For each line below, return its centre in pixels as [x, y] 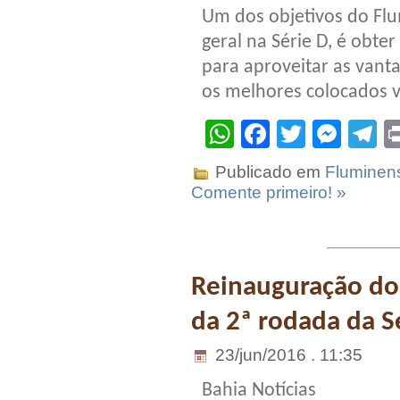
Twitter [348, 134]
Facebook [333, 134]
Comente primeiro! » [269, 193]
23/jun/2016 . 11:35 [287, 355]
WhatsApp [300, 134]
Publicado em [268, 172]
